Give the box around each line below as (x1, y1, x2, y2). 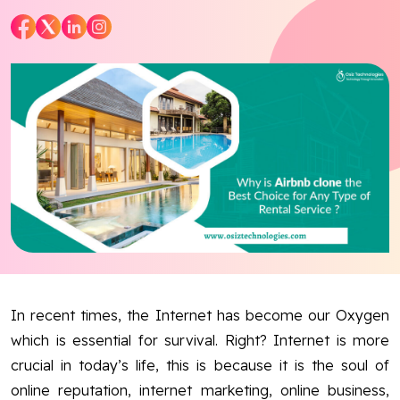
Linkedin (295, 228, 354, 246)
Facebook (102, 228, 171, 246)
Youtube (198, 228, 258, 246)
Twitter (150, 228, 199, 246)
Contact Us (22, 62, 120, 85)
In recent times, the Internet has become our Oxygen (11, 305, 389, 324)
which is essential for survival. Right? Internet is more (11, 330, 389, 349)
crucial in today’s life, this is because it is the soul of (11, 355, 389, 374)
